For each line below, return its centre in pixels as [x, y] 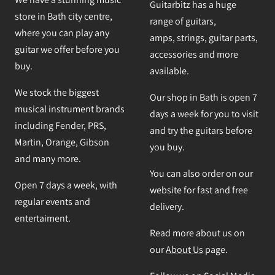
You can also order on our [201, 174]
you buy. [167, 147]
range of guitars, [183, 21]
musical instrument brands [70, 109]
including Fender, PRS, [60, 126]
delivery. [167, 207]
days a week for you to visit [204, 114]
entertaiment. [43, 219]
